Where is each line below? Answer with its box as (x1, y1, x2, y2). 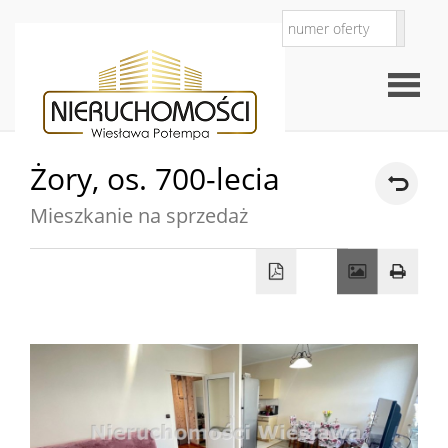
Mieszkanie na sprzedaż (30, 202, 248, 229)
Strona (386, 200, 440, 222)
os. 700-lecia (107, 158, 280, 199)
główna (386, 390, 445, 412)
